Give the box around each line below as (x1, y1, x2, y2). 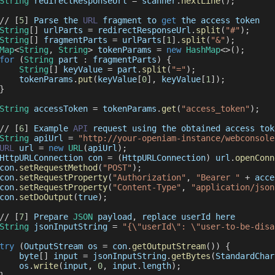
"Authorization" (112, 172, 186, 182)
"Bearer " (195, 172, 240, 182)
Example (33, 123, 68, 133)
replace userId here (136, 212, 235, 222)
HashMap (185, 45, 220, 55)
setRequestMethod (18, 163, 98, 172)
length (141, 261, 171, 271)
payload (92, 212, 132, 222)
